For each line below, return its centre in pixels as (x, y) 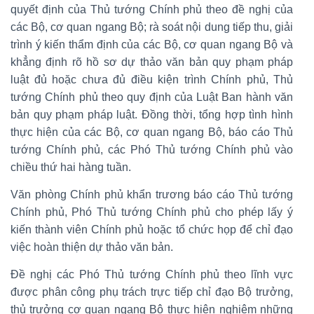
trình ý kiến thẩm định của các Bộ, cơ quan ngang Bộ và (152, 44)
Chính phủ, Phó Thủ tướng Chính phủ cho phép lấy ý (152, 212)
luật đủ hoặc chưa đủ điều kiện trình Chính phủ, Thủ (152, 79)
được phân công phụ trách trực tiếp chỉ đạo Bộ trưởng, (152, 292)
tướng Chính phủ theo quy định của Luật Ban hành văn (152, 97)
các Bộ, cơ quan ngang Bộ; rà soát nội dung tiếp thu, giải (152, 27)
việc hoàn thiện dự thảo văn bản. (92, 247)
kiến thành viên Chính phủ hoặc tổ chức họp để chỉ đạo (152, 229)
